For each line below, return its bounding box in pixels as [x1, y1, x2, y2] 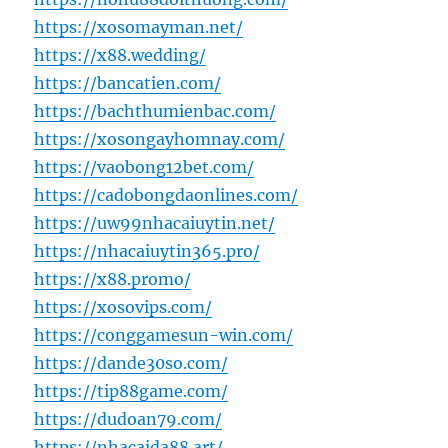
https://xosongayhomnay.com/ [34, 129, 286, 150]
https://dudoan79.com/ [34, 409, 223, 430]
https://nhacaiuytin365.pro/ [34, 241, 261, 262]
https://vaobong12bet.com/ [34, 157, 255, 178]
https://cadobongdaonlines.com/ [34, 185, 299, 206]
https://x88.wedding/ [34, 45, 207, 66]
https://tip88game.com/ [34, 381, 229, 402]
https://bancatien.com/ [34, 73, 222, 94]
